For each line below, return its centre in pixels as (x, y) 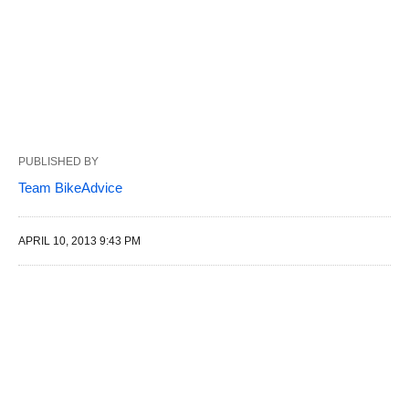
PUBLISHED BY (58, 162)
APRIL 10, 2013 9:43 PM (79, 241)
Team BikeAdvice (70, 188)
